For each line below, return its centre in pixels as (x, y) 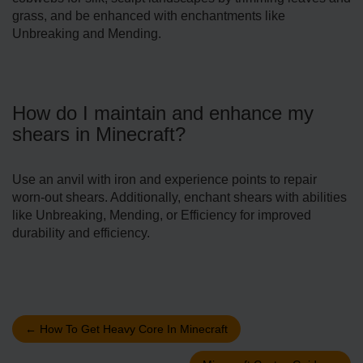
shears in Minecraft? (99, 134)
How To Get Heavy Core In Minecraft (132, 329)
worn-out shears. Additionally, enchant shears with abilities (179, 197)
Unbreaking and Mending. (87, 33)
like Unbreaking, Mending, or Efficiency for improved (162, 215)
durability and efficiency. (81, 233)
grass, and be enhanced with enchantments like (149, 15)
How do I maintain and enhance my (163, 113)
